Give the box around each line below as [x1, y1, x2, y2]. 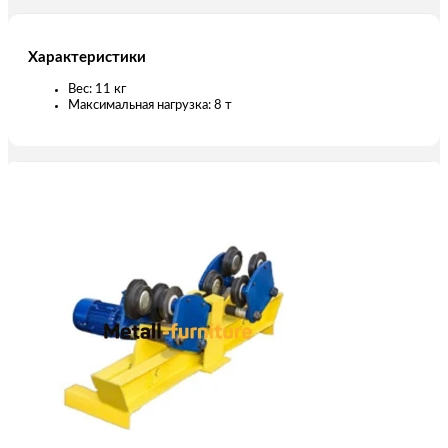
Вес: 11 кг [68, 82, 126, 96]
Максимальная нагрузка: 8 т [68, 98, 232, 112]
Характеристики [28, 49, 146, 65]
